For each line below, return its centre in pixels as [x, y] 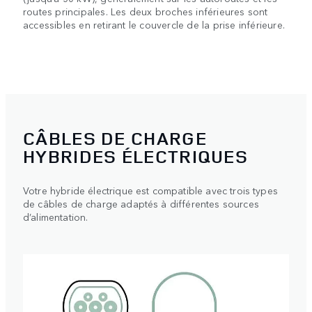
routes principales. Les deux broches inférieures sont [146, 11]
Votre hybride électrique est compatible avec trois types [150, 190]
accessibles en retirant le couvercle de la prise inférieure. [154, 24]
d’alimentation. [56, 217]
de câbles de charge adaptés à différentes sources [141, 204]
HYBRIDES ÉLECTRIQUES [135, 157]
